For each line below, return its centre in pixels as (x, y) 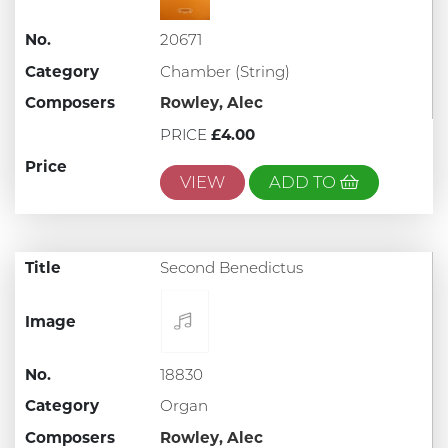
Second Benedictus (231, 268)
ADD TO (304, 182)
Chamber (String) (224, 71)
